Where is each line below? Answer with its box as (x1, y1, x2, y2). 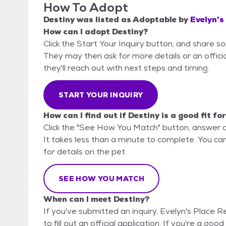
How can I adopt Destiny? (43, 26, 148, 37)
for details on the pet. (43, 146, 127, 157)
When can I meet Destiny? (43, 194, 149, 205)
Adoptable (133, 14, 177, 25)
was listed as (75, 14, 133, 25)
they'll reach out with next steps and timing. (43, 63, 209, 74)
